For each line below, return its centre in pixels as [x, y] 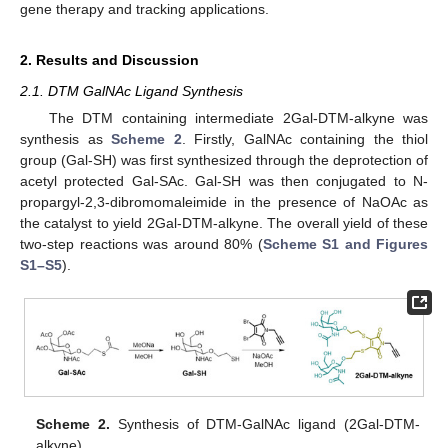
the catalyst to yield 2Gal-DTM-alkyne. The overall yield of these [224, 222]
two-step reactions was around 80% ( [141, 243]
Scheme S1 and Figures [345, 243]
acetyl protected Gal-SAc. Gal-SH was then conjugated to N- [224, 180]
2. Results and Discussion [109, 59]
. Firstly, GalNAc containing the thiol [304, 138]
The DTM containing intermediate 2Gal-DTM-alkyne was [238, 117]
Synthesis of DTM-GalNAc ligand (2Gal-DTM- [265, 423]
